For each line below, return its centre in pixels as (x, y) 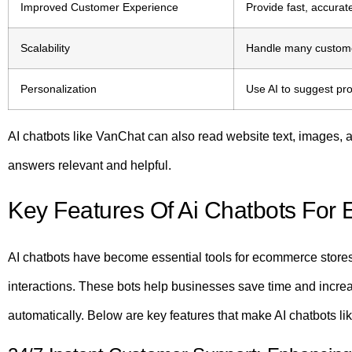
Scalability (45, 48)
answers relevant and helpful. (90, 165)
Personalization (59, 88)
